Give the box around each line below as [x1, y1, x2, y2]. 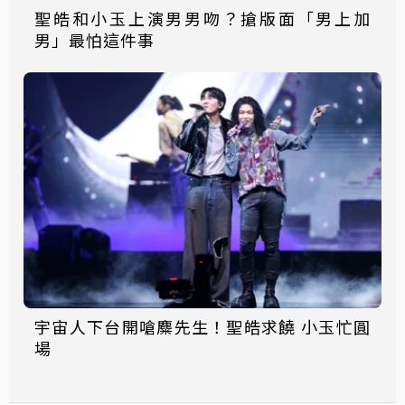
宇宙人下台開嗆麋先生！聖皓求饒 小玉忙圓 [34, 314, 371, 338]
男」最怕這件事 [34, 27, 155, 52]
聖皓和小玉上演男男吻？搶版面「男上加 [34, 5, 371, 30]
